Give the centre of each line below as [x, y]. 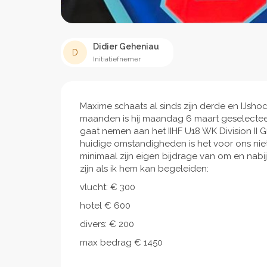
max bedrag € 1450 [121, 243]
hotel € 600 [105, 206]
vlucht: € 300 [108, 187]
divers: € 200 [107, 224]
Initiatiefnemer [117, 59]
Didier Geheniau [126, 47]
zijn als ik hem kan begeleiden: [144, 169]
